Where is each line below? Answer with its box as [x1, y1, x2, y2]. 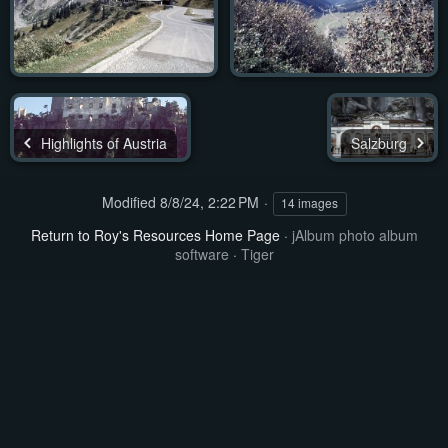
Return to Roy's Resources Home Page [30, 225, 280, 245]
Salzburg [351, 132, 411, 153]
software [174, 244, 229, 264]
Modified [101, 192, 156, 212]
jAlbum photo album [291, 225, 418, 245]
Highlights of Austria [37, 132, 167, 153]
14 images [281, 194, 338, 211]
